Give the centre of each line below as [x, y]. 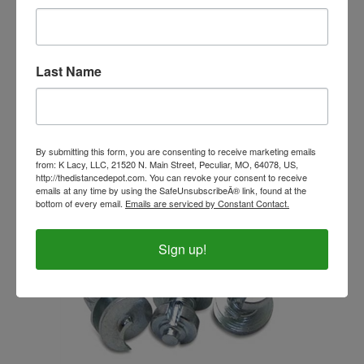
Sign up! [182, 249]
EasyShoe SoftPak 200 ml [182, 90]
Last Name [69, 71]
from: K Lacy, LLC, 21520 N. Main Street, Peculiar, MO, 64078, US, [167, 164]
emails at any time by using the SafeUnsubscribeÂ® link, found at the [171, 190]
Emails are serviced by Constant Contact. [207, 203]
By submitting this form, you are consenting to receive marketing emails [176, 151]
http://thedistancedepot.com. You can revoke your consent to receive [171, 177]
